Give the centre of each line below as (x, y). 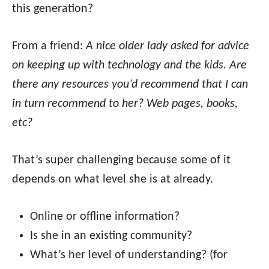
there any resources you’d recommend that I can (130, 84)
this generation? (53, 9)
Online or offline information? (105, 216)
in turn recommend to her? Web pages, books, (125, 104)
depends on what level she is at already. (113, 179)
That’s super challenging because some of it (121, 160)
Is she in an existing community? (111, 236)
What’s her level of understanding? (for (129, 255)
